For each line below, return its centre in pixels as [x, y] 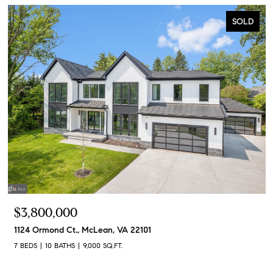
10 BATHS [60, 245]
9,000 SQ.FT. [103, 245]
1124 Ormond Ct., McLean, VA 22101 [83, 230]
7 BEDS [26, 245]
